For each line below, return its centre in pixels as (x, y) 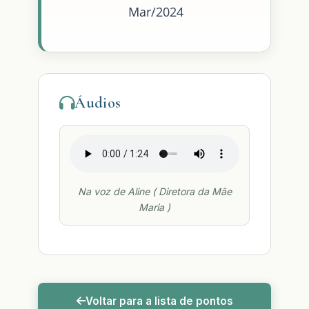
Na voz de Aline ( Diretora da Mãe (154, 192)
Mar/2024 (156, 12)
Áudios (98, 103)
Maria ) (154, 208)
